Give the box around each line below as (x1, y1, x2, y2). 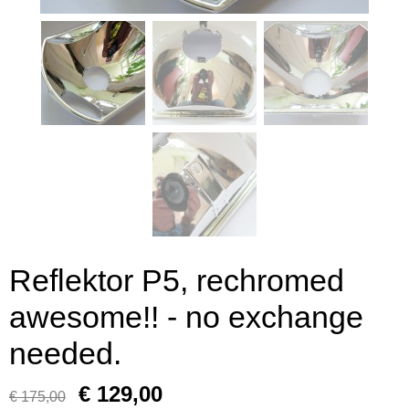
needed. (9, 336, 121, 371)
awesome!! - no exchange (9, 299, 363, 334)
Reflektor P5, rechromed (9, 263, 344, 298)
